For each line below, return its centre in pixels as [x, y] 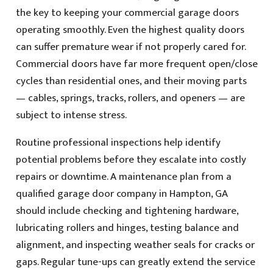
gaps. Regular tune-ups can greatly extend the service [135, 262]
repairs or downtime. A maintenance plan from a [123, 176]
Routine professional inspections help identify [118, 142]
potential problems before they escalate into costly [131, 159]
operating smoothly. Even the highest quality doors [130, 30]
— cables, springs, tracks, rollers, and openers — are [130, 98]
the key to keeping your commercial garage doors [127, 12]
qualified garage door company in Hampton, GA [122, 193]
